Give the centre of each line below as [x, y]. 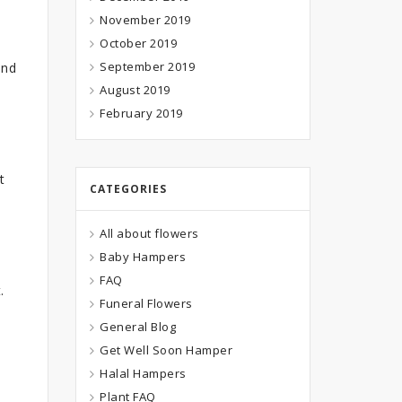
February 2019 [141, 113]
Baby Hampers [143, 256]
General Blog [138, 326]
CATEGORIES [128, 188]
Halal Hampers [143, 373]
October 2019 [138, 43]
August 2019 [135, 89]
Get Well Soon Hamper [166, 350]
